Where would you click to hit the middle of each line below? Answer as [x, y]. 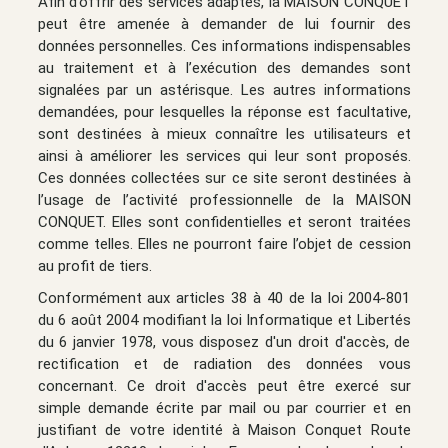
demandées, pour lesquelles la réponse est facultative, [224, 111]
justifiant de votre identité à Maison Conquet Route [224, 429]
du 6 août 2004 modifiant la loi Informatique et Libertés [224, 319]
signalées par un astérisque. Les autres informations [224, 89]
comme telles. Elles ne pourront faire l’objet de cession [224, 243]
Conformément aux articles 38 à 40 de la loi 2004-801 [224, 297]
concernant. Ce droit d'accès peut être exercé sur [224, 385]
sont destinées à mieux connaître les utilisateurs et [224, 133]
